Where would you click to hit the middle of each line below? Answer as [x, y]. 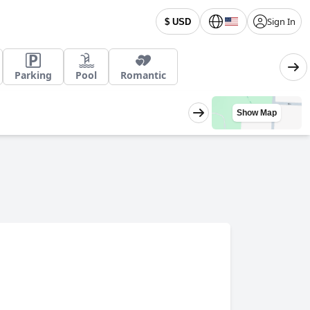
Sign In [281, 21]
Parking [33, 75]
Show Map [257, 113]
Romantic [143, 75]
